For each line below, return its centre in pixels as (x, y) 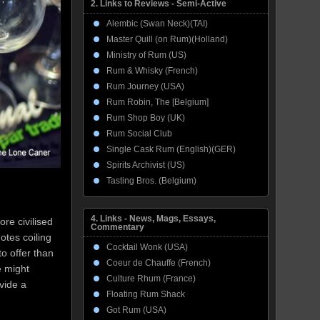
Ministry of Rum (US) (146, 55)
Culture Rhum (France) (151, 279)
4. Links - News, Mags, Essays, (153, 219)
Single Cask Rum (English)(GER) (171, 149)
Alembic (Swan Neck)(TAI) (157, 24)
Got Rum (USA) (136, 310)
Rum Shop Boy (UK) (146, 118)
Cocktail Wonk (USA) (147, 247)
